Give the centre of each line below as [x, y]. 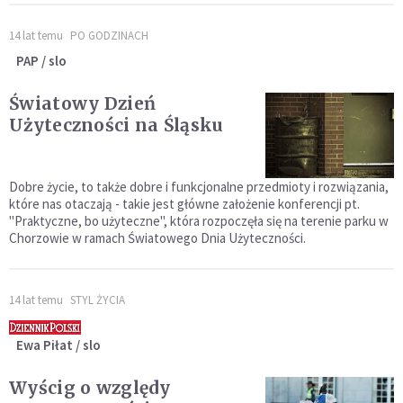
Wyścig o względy [90, 388]
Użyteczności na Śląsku [116, 125]
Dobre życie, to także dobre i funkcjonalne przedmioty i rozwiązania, [199, 187]
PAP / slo [41, 61]
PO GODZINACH [109, 36]
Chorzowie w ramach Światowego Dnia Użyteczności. [157, 238]
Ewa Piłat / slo [58, 345]
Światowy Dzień [83, 104]
